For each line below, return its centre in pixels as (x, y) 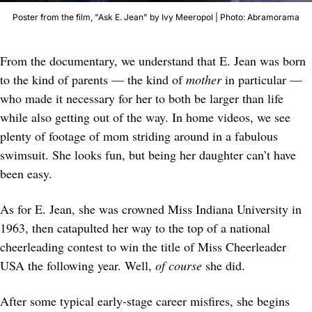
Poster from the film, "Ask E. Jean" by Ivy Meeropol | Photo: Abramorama (156, 17)
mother (204, 79)
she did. (226, 265)
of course (179, 265)
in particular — (262, 79)
